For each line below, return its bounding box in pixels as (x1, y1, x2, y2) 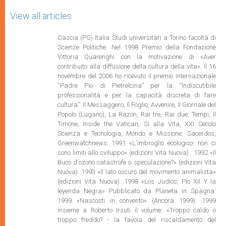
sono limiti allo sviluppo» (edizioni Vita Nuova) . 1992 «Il (57, 149, 216, 156)
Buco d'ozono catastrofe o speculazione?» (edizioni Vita (57, 158, 216, 166)
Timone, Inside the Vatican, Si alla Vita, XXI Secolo (57, 120, 216, 128)
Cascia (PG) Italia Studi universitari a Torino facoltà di (57, 34, 216, 41)
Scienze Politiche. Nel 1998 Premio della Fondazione (57, 43, 216, 51)
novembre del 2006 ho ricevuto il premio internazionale (57, 72, 216, 80)
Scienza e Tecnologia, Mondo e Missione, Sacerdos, (57, 130, 216, 137)
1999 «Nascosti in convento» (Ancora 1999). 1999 (57, 197, 216, 204)
